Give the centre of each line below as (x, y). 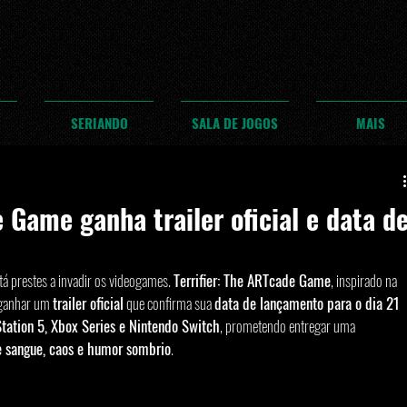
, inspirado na (365, 280)
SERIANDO (99, 123)
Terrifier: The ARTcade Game (252, 280)
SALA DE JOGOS (235, 123)
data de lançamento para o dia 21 (309, 303)
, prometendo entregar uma (289, 326)
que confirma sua (169, 303)
